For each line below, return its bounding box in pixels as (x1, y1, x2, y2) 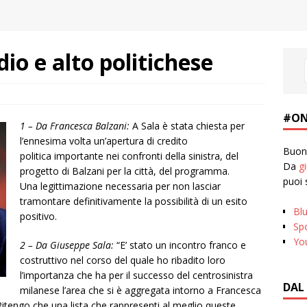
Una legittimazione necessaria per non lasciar (20, 180, 221, 193)
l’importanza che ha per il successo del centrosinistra (20, 269, 253, 282)
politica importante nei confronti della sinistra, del (20, 149, 238, 162)
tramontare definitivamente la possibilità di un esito (20, 195, 247, 208)
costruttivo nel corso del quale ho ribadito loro (20, 254, 225, 267)
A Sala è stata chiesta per (130, 119, 245, 132)
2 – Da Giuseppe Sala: (20, 238, 114, 251)
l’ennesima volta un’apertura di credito (20, 134, 188, 147)
